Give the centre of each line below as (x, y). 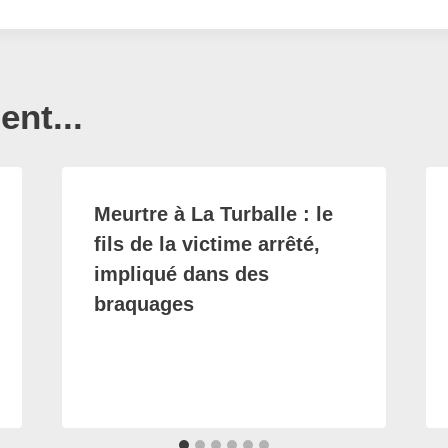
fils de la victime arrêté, (206, 244)
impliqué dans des (181, 274)
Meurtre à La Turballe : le (213, 214)
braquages (143, 304)
